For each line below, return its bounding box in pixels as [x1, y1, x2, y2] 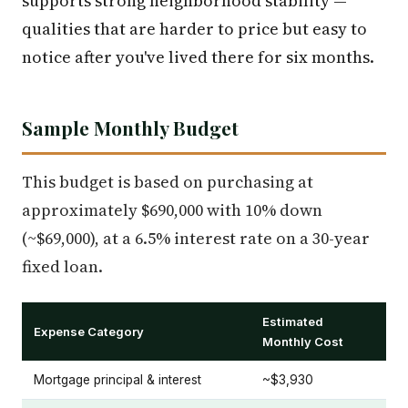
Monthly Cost [262, 334, 343, 349]
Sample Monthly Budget [22, 115, 239, 140]
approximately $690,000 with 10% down [22, 199, 322, 221]
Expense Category [34, 324, 144, 339]
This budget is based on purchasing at [22, 170, 313, 193]
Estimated [262, 314, 323, 329]
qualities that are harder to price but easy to [22, 17, 367, 40]
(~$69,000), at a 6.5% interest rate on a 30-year [22, 227, 370, 250]
